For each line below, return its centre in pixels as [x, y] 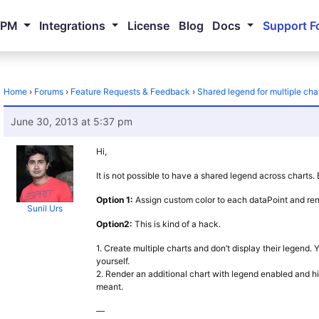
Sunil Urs [45, 208]
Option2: [115, 224]
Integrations [73, 26]
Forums [49, 91]
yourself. [113, 261]
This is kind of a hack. [177, 224]
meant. [110, 287]
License [148, 26]
